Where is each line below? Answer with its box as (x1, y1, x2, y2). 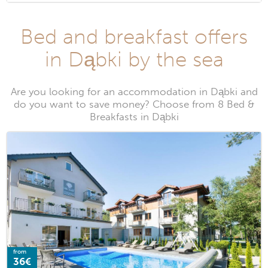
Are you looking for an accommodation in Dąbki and (10, 86, 258, 99)
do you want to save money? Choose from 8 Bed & (14, 98, 254, 111)
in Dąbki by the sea (44, 47, 224, 72)
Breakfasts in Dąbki (89, 111, 179, 124)
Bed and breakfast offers (20, 24, 248, 50)
